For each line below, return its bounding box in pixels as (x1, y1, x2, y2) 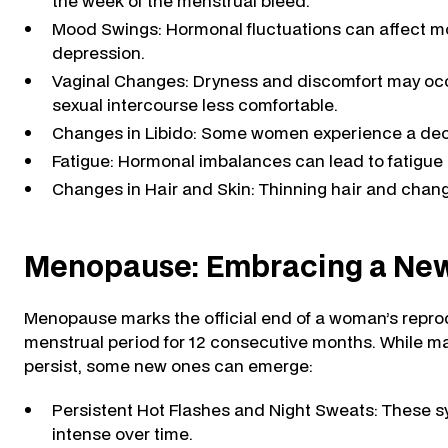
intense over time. (52, 422, 193, 445)
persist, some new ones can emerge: (24, 354, 313, 377)
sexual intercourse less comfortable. (52, 93, 338, 116)
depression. (52, 41, 145, 64)
